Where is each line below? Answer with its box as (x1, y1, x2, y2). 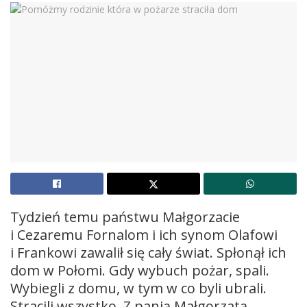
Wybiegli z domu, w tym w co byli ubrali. (10, 279, 267, 298)
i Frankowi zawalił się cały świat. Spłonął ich (10, 243, 286, 262)
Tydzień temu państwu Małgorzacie (10, 208, 240, 227)
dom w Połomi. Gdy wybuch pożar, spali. (10, 261, 269, 280)
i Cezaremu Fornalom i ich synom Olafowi (10, 225, 278, 245)
